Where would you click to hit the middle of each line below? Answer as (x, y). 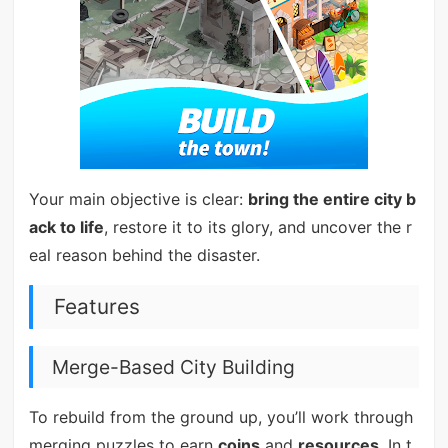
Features (96, 306)
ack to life (66, 226)
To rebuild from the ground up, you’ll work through (220, 417)
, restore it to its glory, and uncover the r (257, 226)
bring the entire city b (331, 198)
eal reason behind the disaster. (144, 254)
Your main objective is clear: (138, 198)
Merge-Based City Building (173, 366)
